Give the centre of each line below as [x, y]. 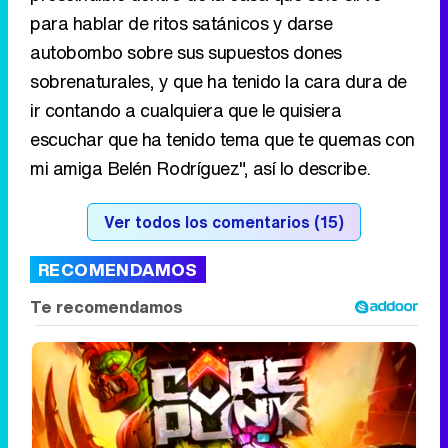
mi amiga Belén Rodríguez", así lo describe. [200, 31]
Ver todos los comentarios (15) [224, 85]
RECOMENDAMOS [118, 133]
